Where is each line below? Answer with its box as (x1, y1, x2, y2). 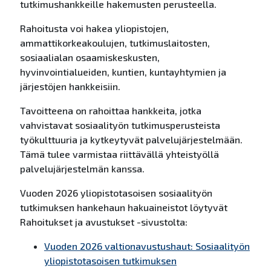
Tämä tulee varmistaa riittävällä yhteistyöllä (19, 148, 219, 160)
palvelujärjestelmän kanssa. (19, 163, 145, 175)
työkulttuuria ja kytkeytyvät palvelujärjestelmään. (19, 134, 243, 146)
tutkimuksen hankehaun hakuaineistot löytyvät (19, 201, 227, 214)
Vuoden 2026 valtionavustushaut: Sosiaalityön (44, 240, 250, 252)
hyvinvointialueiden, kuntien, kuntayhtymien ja (19, 66, 226, 78)
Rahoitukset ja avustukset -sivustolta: (19, 216, 188, 228)
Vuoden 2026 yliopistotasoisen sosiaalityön (19, 187, 212, 199)
